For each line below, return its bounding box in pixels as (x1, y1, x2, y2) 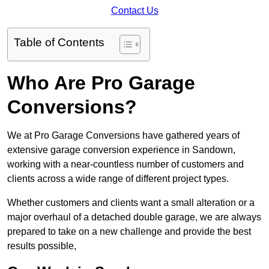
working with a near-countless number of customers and (7, 159, 244, 169)
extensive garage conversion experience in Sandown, (7, 144, 235, 155)
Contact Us (110, 5, 159, 16)
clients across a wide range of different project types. (7, 173, 231, 184)
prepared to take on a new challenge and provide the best (7, 226, 251, 237)
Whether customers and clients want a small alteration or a (7, 197, 255, 208)
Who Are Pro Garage (7, 71, 195, 94)
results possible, (7, 240, 76, 251)
